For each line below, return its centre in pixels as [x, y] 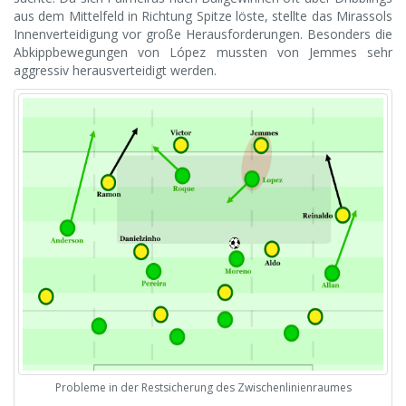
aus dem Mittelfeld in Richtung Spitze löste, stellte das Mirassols [203, 16]
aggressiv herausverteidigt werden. [115, 71]
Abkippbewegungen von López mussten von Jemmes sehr [203, 53]
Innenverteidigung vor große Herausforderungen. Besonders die [203, 34]
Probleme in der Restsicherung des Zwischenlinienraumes [203, 388]
